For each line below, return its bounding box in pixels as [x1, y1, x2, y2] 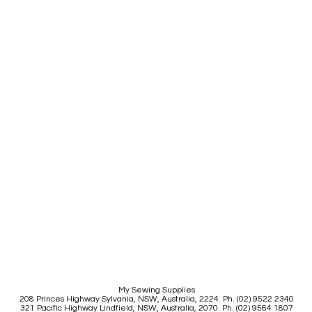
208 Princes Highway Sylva [19, 295, 122, 304]
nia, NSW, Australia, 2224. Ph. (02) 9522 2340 [121, 295, 294, 304]
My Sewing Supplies [118, 286, 195, 295]
